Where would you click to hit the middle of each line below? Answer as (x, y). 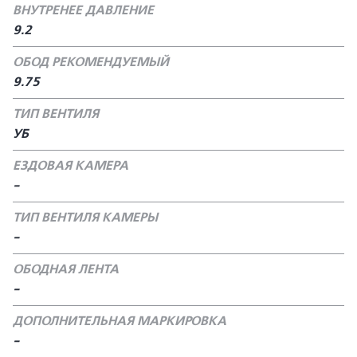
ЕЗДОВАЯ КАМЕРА (71, 166)
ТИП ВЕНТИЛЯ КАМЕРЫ (85, 218)
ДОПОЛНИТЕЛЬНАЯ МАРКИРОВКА (120, 321)
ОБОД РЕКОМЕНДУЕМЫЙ (91, 62)
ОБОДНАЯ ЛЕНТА (66, 269)
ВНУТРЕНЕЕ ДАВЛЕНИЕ (83, 10)
